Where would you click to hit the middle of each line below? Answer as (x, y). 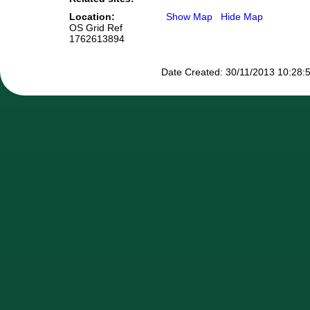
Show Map (189, 17)
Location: (92, 17)
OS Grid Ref (96, 28)
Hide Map (242, 17)
